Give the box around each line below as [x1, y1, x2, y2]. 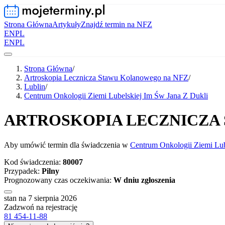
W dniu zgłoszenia [114, 175, 175, 184]
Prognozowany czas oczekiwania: [4, 175, 114, 184]
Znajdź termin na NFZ [81, 20, 152, 29]
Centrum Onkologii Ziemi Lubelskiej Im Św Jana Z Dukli [24, 91, 208, 100]
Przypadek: [4, 166, 42, 175]
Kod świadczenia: [4, 157, 63, 166]
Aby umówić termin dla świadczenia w [4, 140, 130, 149]
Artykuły [52, 20, 81, 29]
